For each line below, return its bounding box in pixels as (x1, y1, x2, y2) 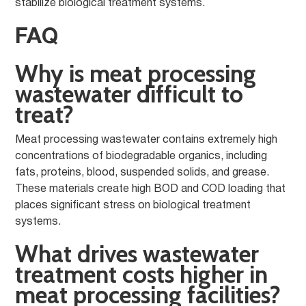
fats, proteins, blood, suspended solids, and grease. (15, 168, 270, 178)
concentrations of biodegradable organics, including (15, 152, 268, 161)
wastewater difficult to (15, 79, 244, 109)
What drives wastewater (15, 239, 260, 268)
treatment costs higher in (15, 260, 268, 289)
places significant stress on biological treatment (15, 201, 251, 210)
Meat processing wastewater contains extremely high (15, 135, 278, 145)
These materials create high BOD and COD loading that (15, 184, 286, 194)
